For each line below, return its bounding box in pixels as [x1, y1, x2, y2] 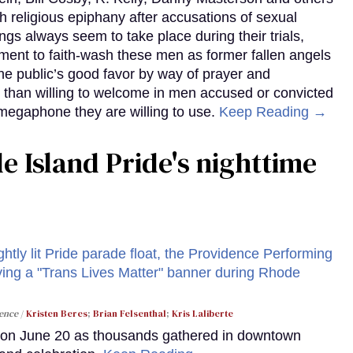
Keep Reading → [219, 103, 327, 120]
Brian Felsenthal [93, 307, 166, 320]
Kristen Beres [26, 307, 87, 320]
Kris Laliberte [172, 307, 233, 320]
